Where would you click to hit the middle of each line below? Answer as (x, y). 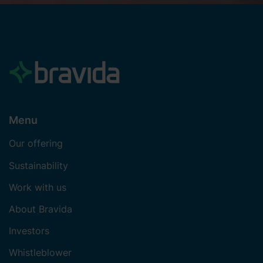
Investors (29, 230)
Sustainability (38, 165)
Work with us (38, 187)
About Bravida (41, 209)
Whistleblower (40, 252)
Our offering (36, 144)
